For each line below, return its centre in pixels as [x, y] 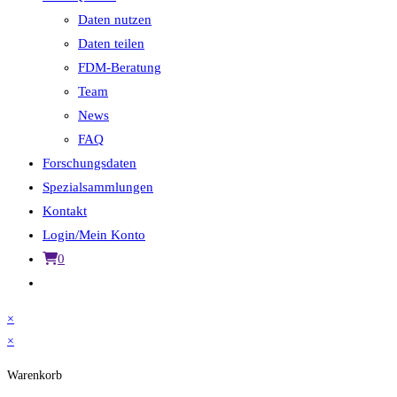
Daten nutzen [115, 19]
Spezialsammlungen [98, 187]
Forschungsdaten [90, 163]
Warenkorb [35, 375]
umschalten [73, 329]
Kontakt [65, 210]
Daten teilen [111, 43]
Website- [66, 281]
